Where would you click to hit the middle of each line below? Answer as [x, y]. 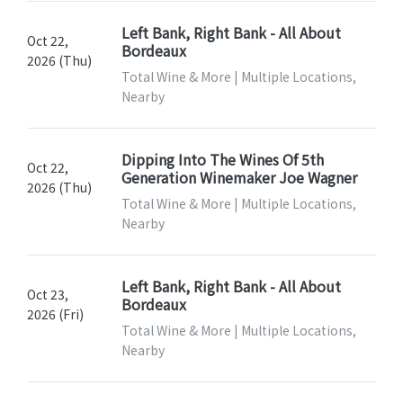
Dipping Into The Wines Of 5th [222, 160]
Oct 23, [48, 295]
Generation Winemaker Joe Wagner [239, 178]
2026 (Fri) [55, 314]
